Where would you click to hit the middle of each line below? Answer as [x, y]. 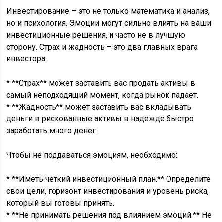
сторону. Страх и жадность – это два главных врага [102, 47]
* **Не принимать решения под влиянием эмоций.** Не [109, 215]
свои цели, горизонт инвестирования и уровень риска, [108, 191]
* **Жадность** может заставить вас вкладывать [99, 107]
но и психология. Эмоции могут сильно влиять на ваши [109, 23]
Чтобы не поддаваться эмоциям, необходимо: [92, 155]
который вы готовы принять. [61, 203]
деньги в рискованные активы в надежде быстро [100, 119]
